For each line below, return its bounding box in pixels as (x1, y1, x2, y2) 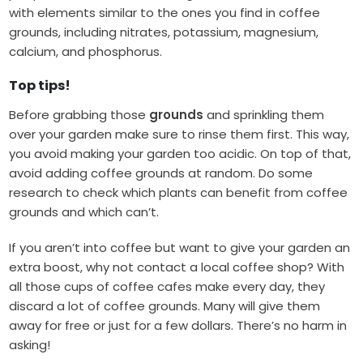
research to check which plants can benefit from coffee (9, 184, 348, 202)
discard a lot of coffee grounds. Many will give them (9, 297, 321, 315)
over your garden (9, 126, 116, 143)
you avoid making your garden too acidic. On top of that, (9, 145, 352, 163)
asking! (9, 336, 51, 354)
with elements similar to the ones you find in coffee (9, 4, 321, 22)
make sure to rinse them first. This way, (115, 126, 350, 143)
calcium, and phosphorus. (9, 43, 166, 61)
